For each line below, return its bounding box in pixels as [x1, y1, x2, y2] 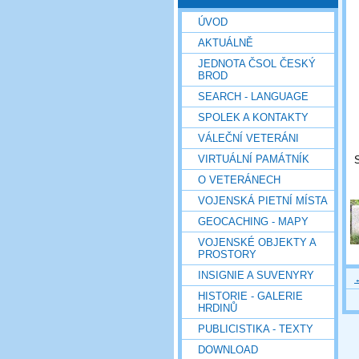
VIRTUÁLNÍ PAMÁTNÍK [198, 152, 309, 165]
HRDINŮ [198, 301, 237, 314]
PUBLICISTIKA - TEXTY [198, 322, 313, 335]
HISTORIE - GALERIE [198, 289, 303, 302]
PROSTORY [198, 248, 256, 260]
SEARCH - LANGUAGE [198, 90, 309, 103]
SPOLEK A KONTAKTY [198, 111, 309, 123]
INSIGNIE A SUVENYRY [198, 268, 314, 281]
